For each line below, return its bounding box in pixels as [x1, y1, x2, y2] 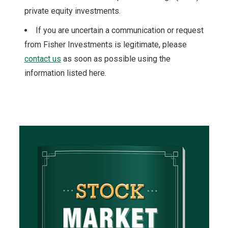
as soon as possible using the [61, 54, 170, 64]
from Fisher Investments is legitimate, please [24, 40, 187, 49]
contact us [24, 54, 61, 64]
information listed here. [24, 68, 108, 78]
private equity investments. [24, 6, 123, 16]
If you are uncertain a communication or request [35, 25, 204, 35]
